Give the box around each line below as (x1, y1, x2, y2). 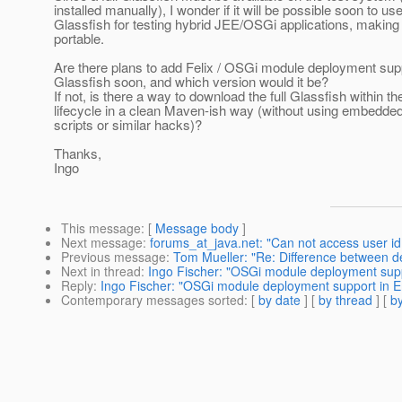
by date (258, 291, 301, 310)
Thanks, (54, 144, 101, 163)
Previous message (61, 248, 166, 267)
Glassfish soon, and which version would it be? (54, 72, 328, 92)
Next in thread (61, 262, 141, 281)
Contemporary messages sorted (61, 291, 244, 310)
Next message (61, 233, 143, 252)
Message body (155, 219, 239, 238)
